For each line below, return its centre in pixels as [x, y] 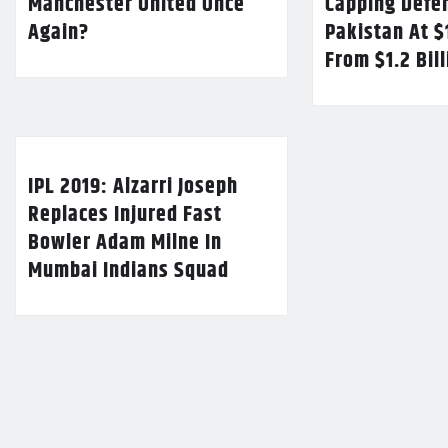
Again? [58, 33]
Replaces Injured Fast [125, 215]
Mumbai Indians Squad [128, 271]
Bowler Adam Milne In [125, 243]
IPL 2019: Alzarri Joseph [133, 187]
